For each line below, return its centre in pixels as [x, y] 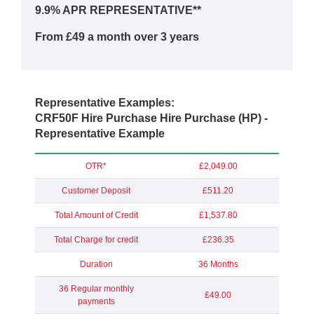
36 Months [218, 264]
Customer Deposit [96, 190]
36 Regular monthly [96, 288]
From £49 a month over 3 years [118, 36]
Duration [96, 264]
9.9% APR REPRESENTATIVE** [118, 10]
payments [96, 301]
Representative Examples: [105, 102]
